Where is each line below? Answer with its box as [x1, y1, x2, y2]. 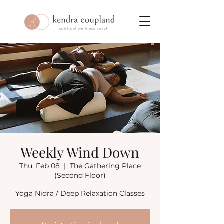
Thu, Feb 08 [19, 161, 60, 170]
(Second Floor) [54, 171, 106, 180]
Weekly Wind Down [20, 143, 139, 161]
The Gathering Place [69, 161, 141, 170]
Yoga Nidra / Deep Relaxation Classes [15, 189, 145, 198]
